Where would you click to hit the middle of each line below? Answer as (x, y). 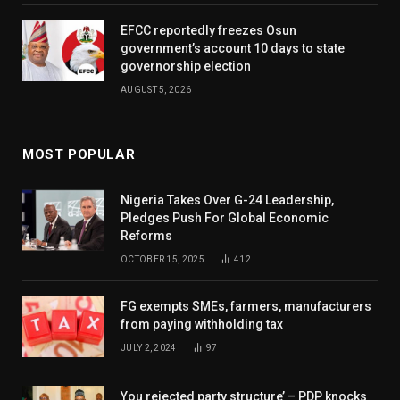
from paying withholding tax (202, 324)
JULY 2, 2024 (149, 347)
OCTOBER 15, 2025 (162, 259)
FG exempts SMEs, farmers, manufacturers (246, 306)
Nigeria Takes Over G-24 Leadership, (227, 200)
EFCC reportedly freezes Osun (208, 30)
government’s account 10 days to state (233, 48)
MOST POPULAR (79, 154)
